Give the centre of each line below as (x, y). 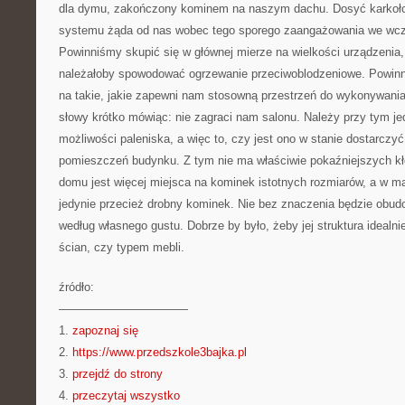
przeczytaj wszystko (126, 396)
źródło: (76, 287)
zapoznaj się (105, 330)
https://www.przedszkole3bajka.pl (160, 352)
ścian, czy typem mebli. (122, 247)
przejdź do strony (118, 374)
